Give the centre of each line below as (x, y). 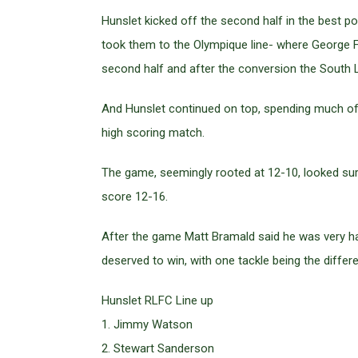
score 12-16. (135, 197)
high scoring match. (153, 133)
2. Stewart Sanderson (158, 349)
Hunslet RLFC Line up (157, 301)
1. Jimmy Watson (147, 325)
